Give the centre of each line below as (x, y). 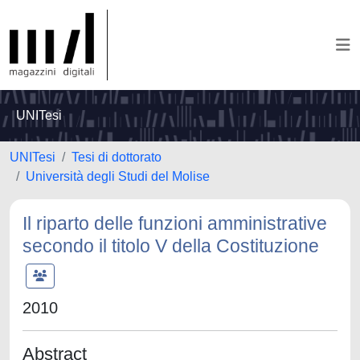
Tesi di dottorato (117, 157)
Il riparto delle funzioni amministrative (175, 223)
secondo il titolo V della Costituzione (171, 246)
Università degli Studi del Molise (118, 176)
